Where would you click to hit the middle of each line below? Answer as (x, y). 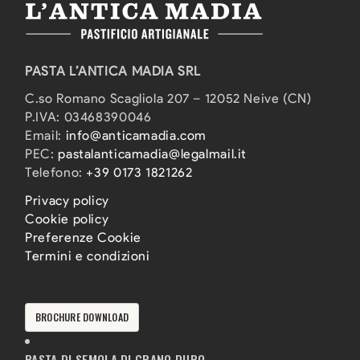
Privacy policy (67, 201)
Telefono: (56, 173)
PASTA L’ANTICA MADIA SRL (113, 71)
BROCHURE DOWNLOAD (82, 317)
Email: (45, 136)
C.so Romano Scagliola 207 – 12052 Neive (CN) (168, 99)
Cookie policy (67, 219)
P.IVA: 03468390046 (88, 117)
